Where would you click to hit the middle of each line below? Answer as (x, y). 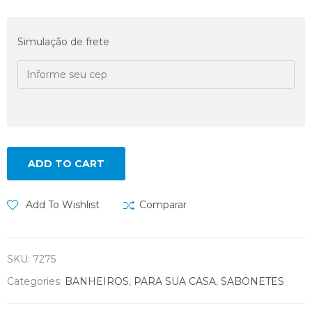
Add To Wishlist (63, 204)
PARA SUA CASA (175, 281)
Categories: (36, 281)
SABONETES (252, 281)
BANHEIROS (97, 281)
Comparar (163, 204)
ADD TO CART (66, 163)
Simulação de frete (63, 41)
